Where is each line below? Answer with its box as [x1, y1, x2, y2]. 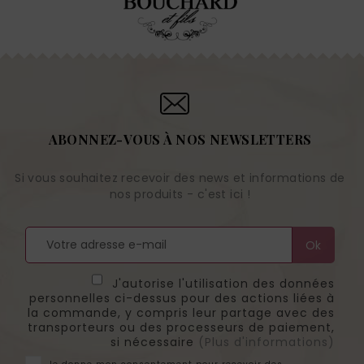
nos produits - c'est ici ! [109, 186, 251, 203]
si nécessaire [110, 334, 198, 351]
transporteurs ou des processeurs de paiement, [27, 319, 335, 336]
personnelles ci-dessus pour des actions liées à [28, 290, 335, 307]
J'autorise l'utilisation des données [107, 275, 335, 292]
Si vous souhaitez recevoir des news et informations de [15, 170, 345, 187]
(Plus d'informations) [197, 334, 335, 351]
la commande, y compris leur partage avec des [27, 305, 335, 322]
